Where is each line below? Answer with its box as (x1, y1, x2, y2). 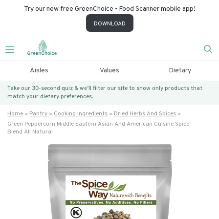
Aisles (29, 66, 48, 75)
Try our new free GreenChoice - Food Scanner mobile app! (23, 5, 196, 13)
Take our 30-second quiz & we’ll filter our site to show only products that (7, 85, 202, 92)
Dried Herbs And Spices (114, 110, 176, 118)
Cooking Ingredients (54, 110, 108, 118)
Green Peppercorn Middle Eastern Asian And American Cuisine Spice (7, 120, 189, 128)
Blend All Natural (7, 128, 53, 136)
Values (99, 66, 119, 75)
